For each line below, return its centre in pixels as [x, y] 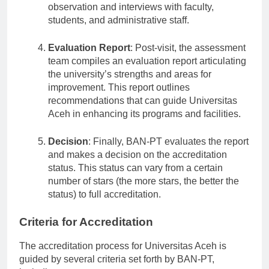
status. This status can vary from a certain [135, 178]
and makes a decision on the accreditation [138, 165]
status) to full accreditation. [104, 205]
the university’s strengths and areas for [130, 85]
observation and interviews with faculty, [131, 17]
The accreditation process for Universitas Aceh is [123, 257]
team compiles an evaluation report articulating [147, 71]
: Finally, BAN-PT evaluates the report [168, 152]
